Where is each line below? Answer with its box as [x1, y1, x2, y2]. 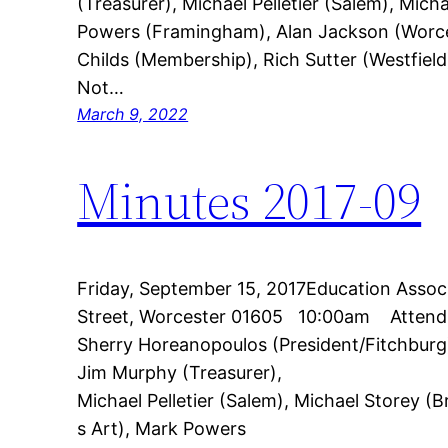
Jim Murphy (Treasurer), [77, 362, 288, 384]
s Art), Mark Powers [77, 418, 252, 440]
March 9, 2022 [77, 103, 189, 124]
